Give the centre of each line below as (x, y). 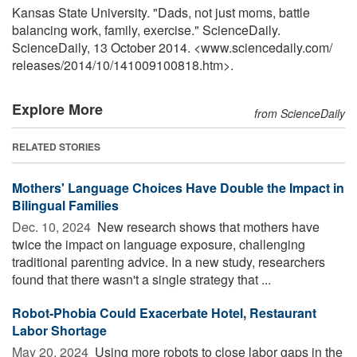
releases (36, 65)
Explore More (57, 109)
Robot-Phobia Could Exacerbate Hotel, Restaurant (164, 312)
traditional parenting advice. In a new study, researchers (169, 261)
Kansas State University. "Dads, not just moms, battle (161, 12)
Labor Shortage (59, 330)
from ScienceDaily (300, 113)
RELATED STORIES (56, 146)
